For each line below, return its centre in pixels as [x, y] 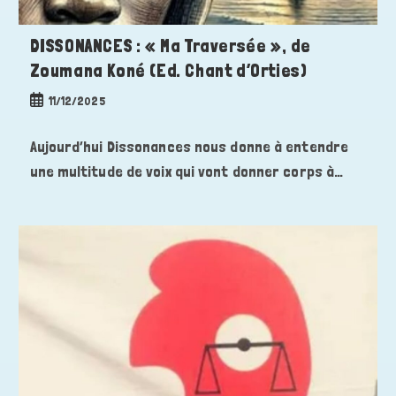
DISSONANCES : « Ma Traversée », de [170, 46]
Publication [58, 100]
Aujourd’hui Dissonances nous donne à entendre [189, 147]
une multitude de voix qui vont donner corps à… [187, 171]
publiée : [49, 119]
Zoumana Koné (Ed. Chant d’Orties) [168, 71]
